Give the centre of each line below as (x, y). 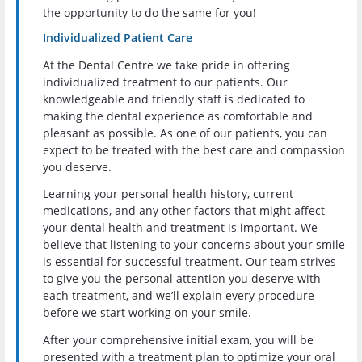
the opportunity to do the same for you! (149, 12)
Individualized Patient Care (118, 38)
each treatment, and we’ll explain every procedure (179, 296)
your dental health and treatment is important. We (180, 228)
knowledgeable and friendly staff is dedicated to (174, 99)
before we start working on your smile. (147, 313)
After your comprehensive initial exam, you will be (178, 340)
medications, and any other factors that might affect (184, 211)
